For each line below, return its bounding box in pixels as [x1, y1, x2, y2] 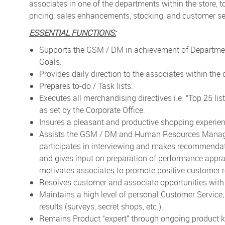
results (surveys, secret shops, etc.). [39, 200, 163, 212]
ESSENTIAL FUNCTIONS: [29, 27, 116, 38]
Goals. [39, 56, 62, 67]
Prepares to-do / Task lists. [39, 80, 133, 91]
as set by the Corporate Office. [39, 104, 145, 116]
